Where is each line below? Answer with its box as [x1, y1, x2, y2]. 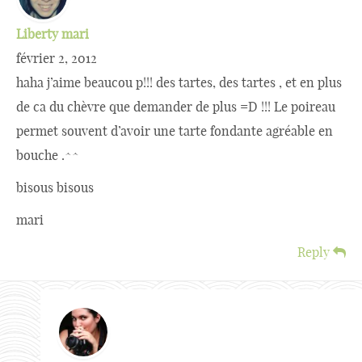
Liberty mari [16, 26, 89, 42]
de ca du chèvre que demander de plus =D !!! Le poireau [16, 99, 335, 115]
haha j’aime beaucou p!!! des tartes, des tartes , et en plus [16, 74, 342, 90]
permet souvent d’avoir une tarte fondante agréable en [16, 123, 333, 139]
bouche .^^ [16, 147, 79, 163]
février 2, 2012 [16, 50, 97, 66]
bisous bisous [16, 179, 94, 196]
